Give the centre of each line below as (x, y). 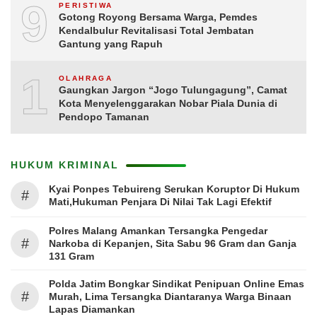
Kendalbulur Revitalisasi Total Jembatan (156, 30)
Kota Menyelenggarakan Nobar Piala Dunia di (168, 103)
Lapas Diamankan (92, 309)
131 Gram (71, 256)
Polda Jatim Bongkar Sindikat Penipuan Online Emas (177, 283)
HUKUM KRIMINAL (65, 165)
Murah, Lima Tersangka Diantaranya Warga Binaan (170, 296)
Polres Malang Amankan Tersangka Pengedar (158, 230)
